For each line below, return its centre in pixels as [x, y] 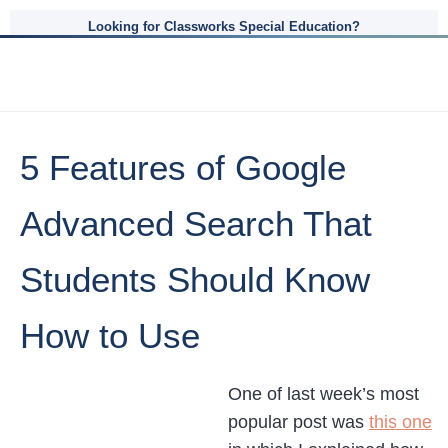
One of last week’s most [323, 394]
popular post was [298, 422]
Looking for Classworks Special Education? [224, 26]
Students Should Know [195, 279]
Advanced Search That [196, 223]
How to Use [110, 335]
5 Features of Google [183, 167]
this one [400, 422]
